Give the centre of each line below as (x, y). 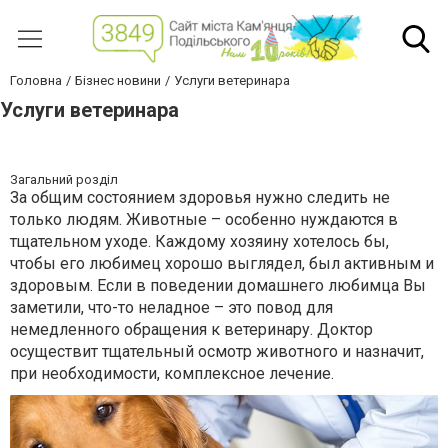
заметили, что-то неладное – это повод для (171, 308)
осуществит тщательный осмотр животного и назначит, (217, 352)
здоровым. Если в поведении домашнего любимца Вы (218, 286)
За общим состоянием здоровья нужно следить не (200, 198)
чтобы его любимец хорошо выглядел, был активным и (222, 264)
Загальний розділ (64, 180)
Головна (36, 81)
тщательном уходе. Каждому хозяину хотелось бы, (199, 242)
